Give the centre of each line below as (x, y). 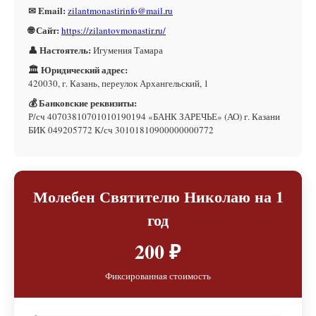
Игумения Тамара (127, 50)
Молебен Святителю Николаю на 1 (158, 196)
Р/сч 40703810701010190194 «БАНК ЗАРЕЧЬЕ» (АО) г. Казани (156, 116)
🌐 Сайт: (44, 30)
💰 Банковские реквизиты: (83, 103)
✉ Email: (47, 10)
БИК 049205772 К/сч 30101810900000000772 (121, 130)
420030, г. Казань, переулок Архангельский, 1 (119, 83)
